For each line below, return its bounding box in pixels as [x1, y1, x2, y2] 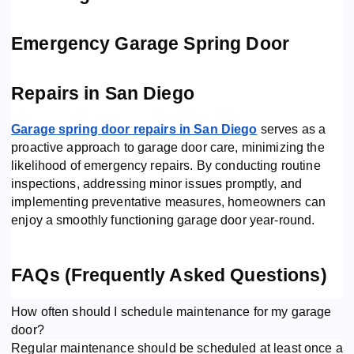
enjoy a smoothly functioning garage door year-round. [11, 213, 315, 228]
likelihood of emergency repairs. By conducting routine [11, 159, 321, 173]
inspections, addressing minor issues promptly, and [11, 177, 303, 191]
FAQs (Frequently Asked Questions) [11, 265, 327, 286]
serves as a [257, 122, 326, 137]
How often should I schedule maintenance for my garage [11, 304, 332, 318]
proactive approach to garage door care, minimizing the [11, 141, 325, 155]
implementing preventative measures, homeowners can [11, 195, 326, 209]
